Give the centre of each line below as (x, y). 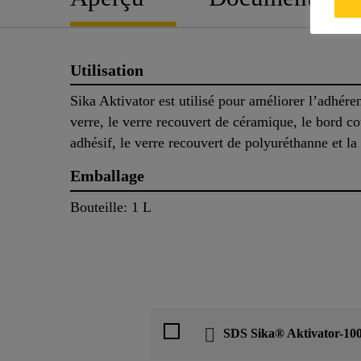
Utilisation (107, 70)
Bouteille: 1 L (111, 207)
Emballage (107, 176)
